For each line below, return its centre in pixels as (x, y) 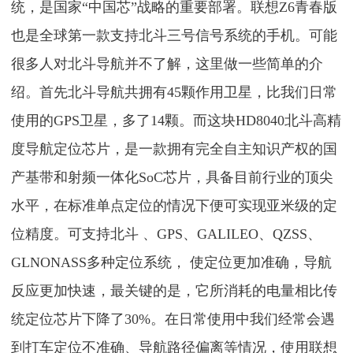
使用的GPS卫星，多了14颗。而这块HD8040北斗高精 (176, 121)
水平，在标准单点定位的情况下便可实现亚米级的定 (175, 206)
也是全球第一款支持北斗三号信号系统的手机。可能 (175, 35)
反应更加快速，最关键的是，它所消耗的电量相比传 (175, 291)
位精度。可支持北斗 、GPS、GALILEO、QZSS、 (167, 234)
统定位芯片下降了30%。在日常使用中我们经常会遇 (173, 319)
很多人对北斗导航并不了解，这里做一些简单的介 (167, 64)
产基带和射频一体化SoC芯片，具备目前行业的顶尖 (173, 177)
